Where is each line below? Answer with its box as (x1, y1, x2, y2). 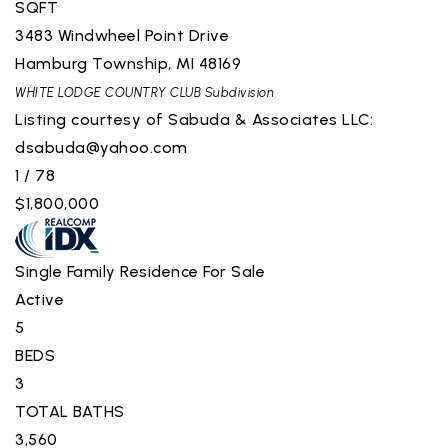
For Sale (203, 261, 265, 281)
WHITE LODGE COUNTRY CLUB (15, 84, 201, 100)
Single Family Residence (15, 261, 199, 281)
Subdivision (201, 84, 274, 100)
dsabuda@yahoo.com (15, 137, 188, 157)
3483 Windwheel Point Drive (15, 25, 229, 45)
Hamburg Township (15, 53, 168, 73)
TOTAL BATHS (15, 401, 125, 421)
